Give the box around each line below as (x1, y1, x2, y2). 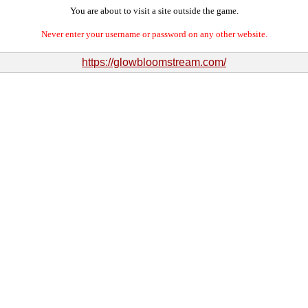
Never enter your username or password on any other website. (41, 29, 267, 39)
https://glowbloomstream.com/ (82, 56, 226, 68)
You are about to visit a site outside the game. (69, 5, 239, 16)
